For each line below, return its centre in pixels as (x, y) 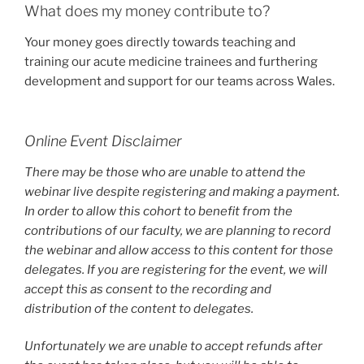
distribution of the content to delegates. (139, 308)
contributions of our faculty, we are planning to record (178, 230)
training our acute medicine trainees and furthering (171, 61)
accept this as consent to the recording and (148, 289)
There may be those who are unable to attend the (165, 172)
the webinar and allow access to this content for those (179, 250)
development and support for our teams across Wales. (180, 81)
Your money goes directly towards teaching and (160, 42)
